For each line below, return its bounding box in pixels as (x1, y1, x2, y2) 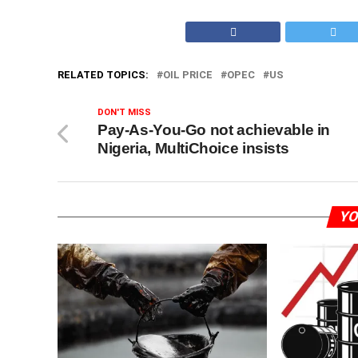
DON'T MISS (97, 107, 151, 117)
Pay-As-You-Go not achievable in (97, 121, 331, 138)
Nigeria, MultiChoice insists (97, 140, 289, 157)
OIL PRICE (163, 69, 213, 81)
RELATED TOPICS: (58, 69, 149, 81)
